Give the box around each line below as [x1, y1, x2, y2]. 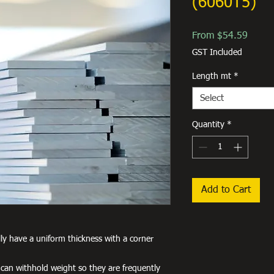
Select [200, 93, 224, 103]
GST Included [192, 48, 242, 57]
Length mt [192, 72, 231, 81]
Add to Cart [201, 185, 251, 195]
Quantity [192, 120, 224, 129]
